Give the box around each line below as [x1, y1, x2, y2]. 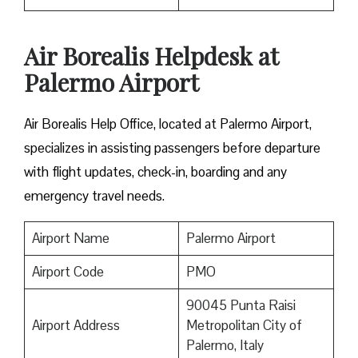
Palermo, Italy [185, 336, 264, 355]
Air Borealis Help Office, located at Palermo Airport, [24, 115, 312, 133]
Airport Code [31, 263, 104, 281]
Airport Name [31, 229, 109, 248]
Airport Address [31, 316, 120, 335]
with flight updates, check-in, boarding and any [24, 163, 287, 181]
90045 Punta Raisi [185, 296, 296, 315]
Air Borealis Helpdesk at [24, 40, 278, 73]
